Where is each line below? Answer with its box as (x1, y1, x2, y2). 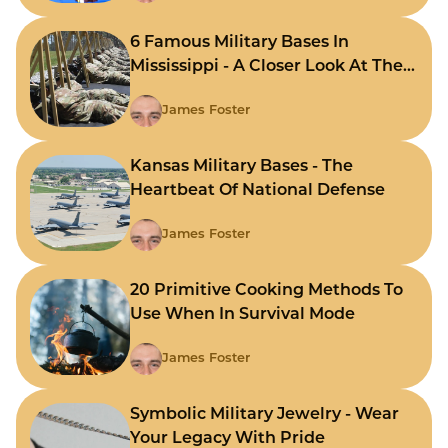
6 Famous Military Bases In (130, 35, 349, 52)
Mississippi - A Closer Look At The (130, 59, 403, 76)
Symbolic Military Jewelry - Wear (130, 407, 399, 424)
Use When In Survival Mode (130, 307, 355, 324)
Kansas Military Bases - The (130, 159, 353, 176)
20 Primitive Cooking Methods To (130, 283, 403, 300)
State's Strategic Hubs (130, 83, 313, 100)
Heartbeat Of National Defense (130, 183, 385, 200)
